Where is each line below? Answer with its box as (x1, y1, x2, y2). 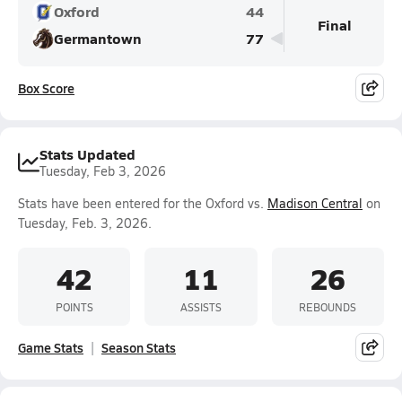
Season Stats (101, 338, 176, 356)
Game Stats (18, 338, 83, 356)
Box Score (18, 79, 74, 97)
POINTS (55, 299, 93, 314)
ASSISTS (179, 299, 222, 314)
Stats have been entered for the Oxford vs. (18, 195, 267, 212)
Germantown (54, 28, 142, 48)
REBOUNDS (299, 299, 357, 314)
